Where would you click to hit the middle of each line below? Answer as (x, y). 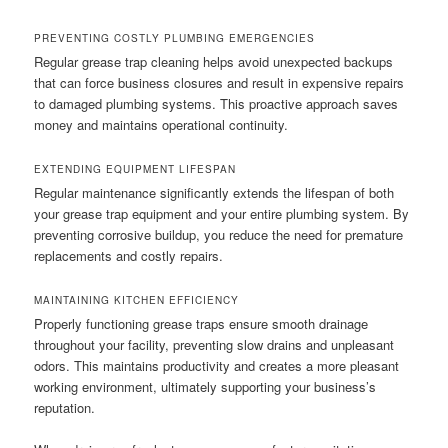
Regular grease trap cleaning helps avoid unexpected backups (214, 61)
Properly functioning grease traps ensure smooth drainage (201, 324)
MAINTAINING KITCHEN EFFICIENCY (137, 300)
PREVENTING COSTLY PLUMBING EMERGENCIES (175, 37)
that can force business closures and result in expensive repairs (219, 82)
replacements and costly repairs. (129, 256)
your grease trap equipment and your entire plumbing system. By (222, 214)
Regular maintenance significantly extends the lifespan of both (214, 193)
